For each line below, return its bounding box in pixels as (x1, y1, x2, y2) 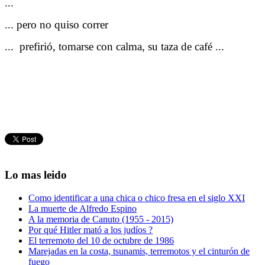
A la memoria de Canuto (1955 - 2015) (28, 214, 173, 225)
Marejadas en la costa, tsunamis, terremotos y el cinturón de (28, 246, 250, 257)
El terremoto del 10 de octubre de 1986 (28, 235, 174, 246)
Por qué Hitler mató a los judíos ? (28, 225, 153, 235)
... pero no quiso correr (5, 18, 108, 31)
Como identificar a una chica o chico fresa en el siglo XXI (28, 193, 245, 203)
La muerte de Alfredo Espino (28, 203, 137, 214)
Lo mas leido (5, 169, 67, 182)
